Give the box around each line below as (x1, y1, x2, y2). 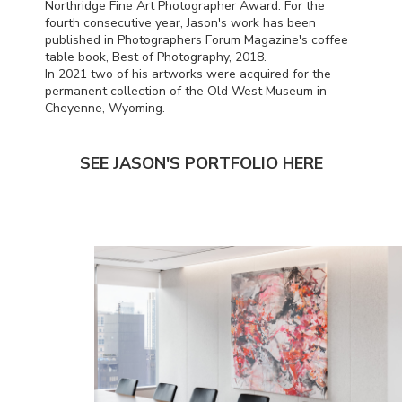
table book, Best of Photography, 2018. (45, 48, 267, 66)
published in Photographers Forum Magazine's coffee (45, 31, 348, 48)
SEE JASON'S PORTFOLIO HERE (79, 152, 323, 174)
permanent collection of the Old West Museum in (45, 82, 327, 100)
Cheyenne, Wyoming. (45, 99, 165, 117)
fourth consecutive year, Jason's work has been (45, 13, 316, 31)
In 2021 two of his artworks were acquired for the (45, 65, 331, 83)
